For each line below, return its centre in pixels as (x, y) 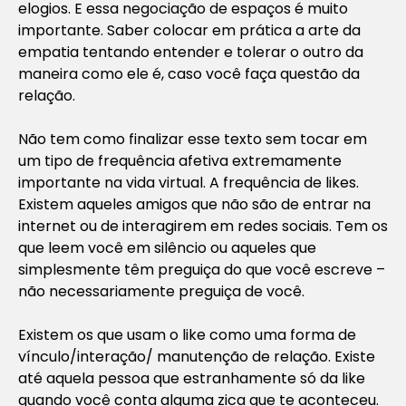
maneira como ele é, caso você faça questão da (189, 73)
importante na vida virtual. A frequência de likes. (188, 182)
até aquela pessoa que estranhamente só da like (192, 378)
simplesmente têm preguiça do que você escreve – (202, 269)
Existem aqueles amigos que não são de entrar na (194, 204)
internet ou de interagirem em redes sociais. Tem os (203, 226)
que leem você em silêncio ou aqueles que (167, 247)
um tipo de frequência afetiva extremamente (180, 160)
